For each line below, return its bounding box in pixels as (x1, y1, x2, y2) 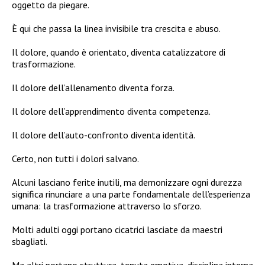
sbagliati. (12, 235, 47, 247)
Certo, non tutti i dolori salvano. (12, 152, 139, 164)
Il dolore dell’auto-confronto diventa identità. (12, 128, 195, 141)
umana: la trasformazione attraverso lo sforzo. (12, 199, 202, 212)
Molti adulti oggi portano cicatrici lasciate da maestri (12, 223, 222, 235)
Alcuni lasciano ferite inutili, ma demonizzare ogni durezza (12, 176, 242, 188)
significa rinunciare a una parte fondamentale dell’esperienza (12, 188, 250, 200)
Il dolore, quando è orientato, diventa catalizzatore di (12, 46, 225, 58)
